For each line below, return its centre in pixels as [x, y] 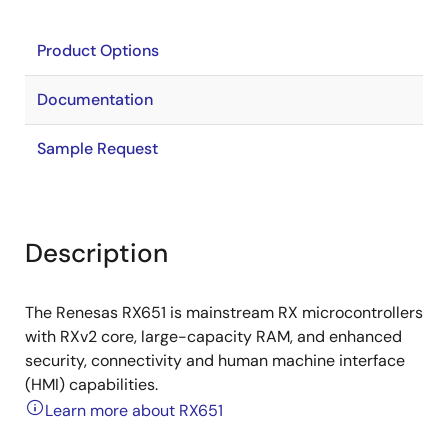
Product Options [98, 50]
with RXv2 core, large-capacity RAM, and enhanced [213, 336]
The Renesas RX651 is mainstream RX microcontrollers [224, 312]
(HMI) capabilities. [91, 384]
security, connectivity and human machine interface [215, 360]
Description [96, 253]
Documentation [95, 99]
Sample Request [97, 148]
